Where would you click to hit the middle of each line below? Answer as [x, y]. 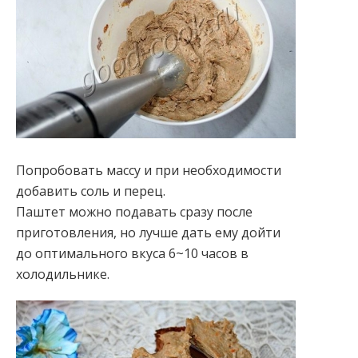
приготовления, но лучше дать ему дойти [148, 233]
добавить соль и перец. [91, 191]
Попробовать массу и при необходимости [149, 170]
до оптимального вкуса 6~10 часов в [132, 253]
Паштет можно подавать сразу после [134, 212]
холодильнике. [63, 274]
